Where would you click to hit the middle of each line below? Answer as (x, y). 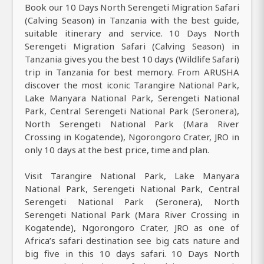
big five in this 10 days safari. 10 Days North (132, 254)
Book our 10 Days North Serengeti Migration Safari (132, 7)
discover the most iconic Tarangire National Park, (132, 85)
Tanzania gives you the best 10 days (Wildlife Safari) (132, 59)
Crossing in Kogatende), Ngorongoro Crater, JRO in (132, 137)
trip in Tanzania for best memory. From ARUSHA (132, 72)
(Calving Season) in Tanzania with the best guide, (132, 20)
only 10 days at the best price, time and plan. (117, 150)
